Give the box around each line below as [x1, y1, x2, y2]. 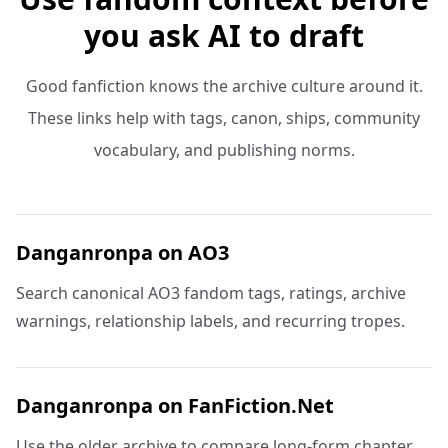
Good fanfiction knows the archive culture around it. [25, 75, 423, 97]
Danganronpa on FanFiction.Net [16, 392, 334, 419]
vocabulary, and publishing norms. [93, 139, 355, 161]
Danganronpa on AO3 [16, 239, 229, 266]
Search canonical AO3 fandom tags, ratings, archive [16, 282, 406, 304]
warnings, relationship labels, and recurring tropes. [16, 310, 405, 332]
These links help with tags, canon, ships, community [28, 107, 420, 129]
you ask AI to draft [84, 15, 364, 56]
